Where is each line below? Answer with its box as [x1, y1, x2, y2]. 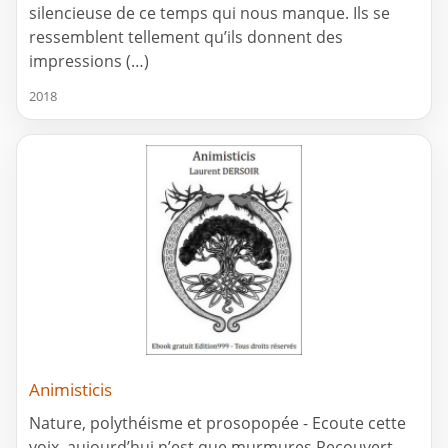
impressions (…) [29, 49, 149, 72]
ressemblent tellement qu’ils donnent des [29, 25, 343, 48]
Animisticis [29, 377, 112, 401]
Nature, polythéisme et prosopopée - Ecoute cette [29, 411, 406, 434]
